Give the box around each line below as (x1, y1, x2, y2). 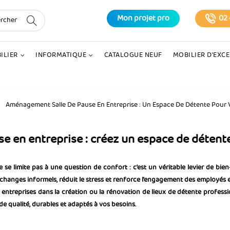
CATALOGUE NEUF (104, 50, 162, 61)
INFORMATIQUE (35, 50, 87, 61)
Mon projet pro (117, 12, 170, 25)
